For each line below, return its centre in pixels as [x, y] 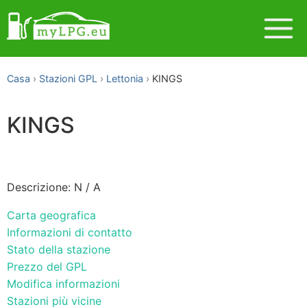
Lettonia [125, 78]
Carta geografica [51, 215]
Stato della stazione [59, 249]
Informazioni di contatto [70, 232]
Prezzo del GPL [47, 266]
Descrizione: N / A [54, 187]
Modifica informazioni [63, 283]
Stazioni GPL [68, 78]
